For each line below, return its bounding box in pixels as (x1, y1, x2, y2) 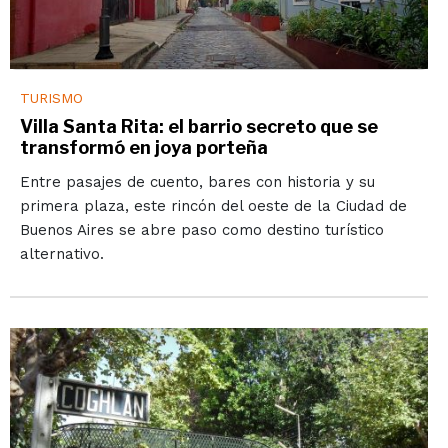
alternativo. (19, 245, 104, 264)
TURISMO (19, 90, 83, 107)
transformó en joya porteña (19, 137, 268, 159)
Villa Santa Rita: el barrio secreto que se (19, 116, 378, 138)
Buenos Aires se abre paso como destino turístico (19, 221, 384, 240)
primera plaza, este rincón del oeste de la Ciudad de (19, 197, 407, 216)
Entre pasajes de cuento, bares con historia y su (19, 173, 375, 192)
